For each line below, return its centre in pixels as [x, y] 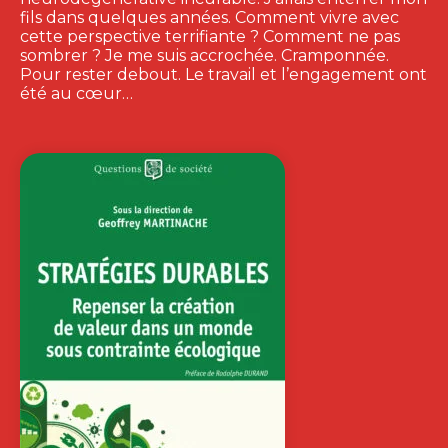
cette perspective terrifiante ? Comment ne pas [210, 37]
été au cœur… [76, 94]
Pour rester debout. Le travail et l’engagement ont [223, 75]
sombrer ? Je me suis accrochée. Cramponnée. [204, 56]
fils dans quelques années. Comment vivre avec [209, 18]
